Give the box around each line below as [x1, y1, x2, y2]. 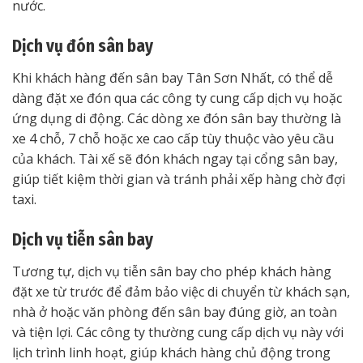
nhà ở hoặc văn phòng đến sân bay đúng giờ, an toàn [12, 303, 337, 322]
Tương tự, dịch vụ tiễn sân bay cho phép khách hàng [12, 263, 331, 281]
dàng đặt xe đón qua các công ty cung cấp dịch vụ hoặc [12, 89, 342, 108]
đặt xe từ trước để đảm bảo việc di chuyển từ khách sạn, [12, 283, 350, 301]
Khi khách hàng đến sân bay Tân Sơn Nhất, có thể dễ [12, 69, 333, 88]
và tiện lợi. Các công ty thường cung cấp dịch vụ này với [12, 323, 344, 342]
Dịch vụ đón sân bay [12, 35, 153, 57]
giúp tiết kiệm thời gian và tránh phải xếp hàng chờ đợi [12, 170, 345, 189]
